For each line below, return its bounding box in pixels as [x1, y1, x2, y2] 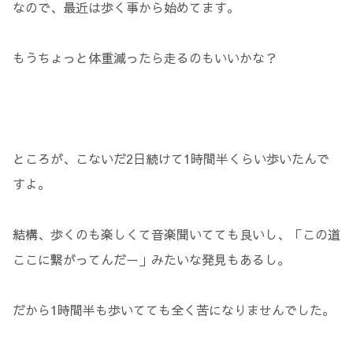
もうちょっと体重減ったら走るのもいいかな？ [13, 48, 277, 66]
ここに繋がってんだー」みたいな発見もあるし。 [13, 250, 290, 268]
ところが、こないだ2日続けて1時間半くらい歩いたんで [13, 149, 329, 167]
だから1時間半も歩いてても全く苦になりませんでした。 [13, 300, 335, 318]
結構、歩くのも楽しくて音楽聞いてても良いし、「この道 [13, 225, 340, 243]
